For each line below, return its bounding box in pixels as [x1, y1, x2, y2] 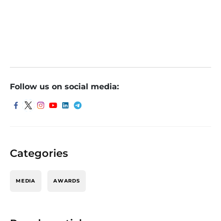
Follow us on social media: [10, 82, 119, 91]
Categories [10, 147, 68, 159]
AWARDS [53, 177, 80, 184]
